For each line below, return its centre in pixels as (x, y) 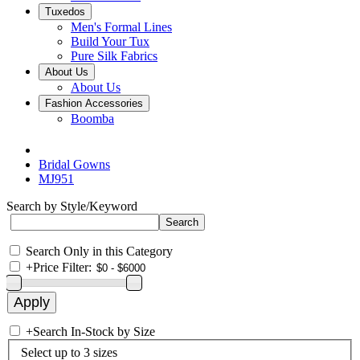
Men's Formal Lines (121, 27)
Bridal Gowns (74, 164)
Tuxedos (65, 12)
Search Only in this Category (99, 251)
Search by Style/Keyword (72, 206)
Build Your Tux (110, 41)
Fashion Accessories (94, 103)
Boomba (92, 119)
